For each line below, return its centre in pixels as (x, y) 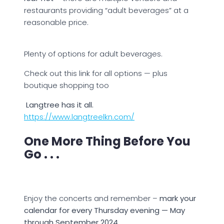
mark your (178, 198)
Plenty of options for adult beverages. (93, 53)
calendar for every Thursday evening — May (104, 210)
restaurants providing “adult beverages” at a (106, 10)
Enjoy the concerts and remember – (92, 198)
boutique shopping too (66, 85)
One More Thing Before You (107, 141)
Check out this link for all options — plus (96, 73)
